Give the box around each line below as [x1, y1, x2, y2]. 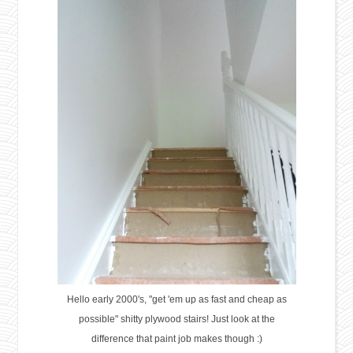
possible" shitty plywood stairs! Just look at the [78, 313, 275, 325]
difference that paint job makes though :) [91, 333, 262, 344]
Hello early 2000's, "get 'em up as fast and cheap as [66, 293, 287, 305]
